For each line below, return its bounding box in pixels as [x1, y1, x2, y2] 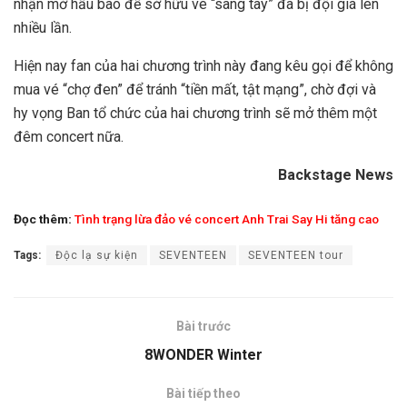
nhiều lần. [14, 19, 72, 37]
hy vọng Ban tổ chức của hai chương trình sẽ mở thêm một [14, 104, 377, 123]
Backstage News [278, 166, 393, 184]
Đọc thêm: [14, 211, 72, 226]
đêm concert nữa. [14, 128, 124, 146]
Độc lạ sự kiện [55, 248, 138, 262]
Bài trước [176, 318, 231, 333]
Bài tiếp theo [166, 385, 241, 401]
